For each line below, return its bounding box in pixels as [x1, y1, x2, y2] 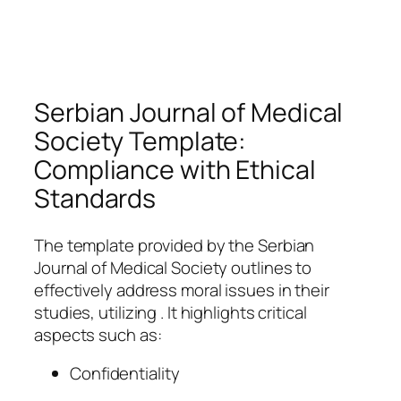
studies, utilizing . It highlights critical [34, 300, 307, 324]
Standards [34, 180, 157, 216]
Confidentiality [70, 362, 180, 385]
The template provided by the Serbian [34, 233, 315, 257]
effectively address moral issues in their [34, 277, 329, 302]
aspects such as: [34, 322, 162, 346]
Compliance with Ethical [34, 151, 316, 187]
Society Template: [34, 123, 247, 158]
